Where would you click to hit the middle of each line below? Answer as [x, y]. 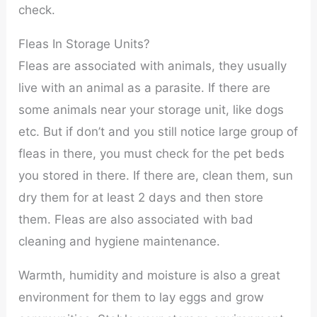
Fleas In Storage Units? [85, 44]
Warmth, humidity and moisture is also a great [150, 275]
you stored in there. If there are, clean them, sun [156, 176]
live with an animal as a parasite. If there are [145, 88]
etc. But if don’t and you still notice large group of [158, 132]
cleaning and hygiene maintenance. [120, 242]
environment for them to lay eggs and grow [142, 297]
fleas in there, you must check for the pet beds [152, 154]
